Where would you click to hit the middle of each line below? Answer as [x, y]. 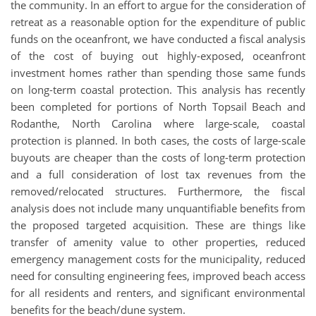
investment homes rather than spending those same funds [158, 72]
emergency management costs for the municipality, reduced [158, 259]
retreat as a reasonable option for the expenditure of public [158, 22]
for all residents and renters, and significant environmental [158, 292]
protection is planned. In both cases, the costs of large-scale [158, 140]
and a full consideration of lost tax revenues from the [158, 174]
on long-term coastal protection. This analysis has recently [158, 89]
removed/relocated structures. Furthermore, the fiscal [158, 191]
